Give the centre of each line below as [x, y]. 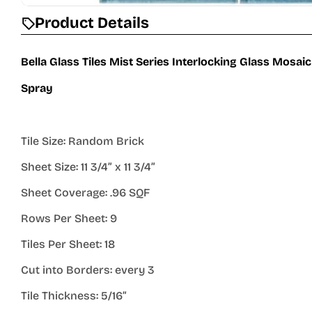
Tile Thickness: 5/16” [74, 295]
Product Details [92, 23]
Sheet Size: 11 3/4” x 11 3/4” [88, 166]
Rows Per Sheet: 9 [69, 218]
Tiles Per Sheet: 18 [68, 244]
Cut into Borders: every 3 [88, 270]
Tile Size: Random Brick [83, 141]
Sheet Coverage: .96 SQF [85, 192]
